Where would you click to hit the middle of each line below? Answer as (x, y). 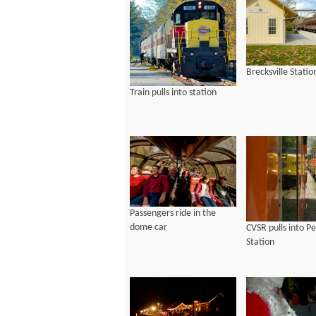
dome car (148, 228)
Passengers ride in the (173, 214)
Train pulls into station (173, 92)
